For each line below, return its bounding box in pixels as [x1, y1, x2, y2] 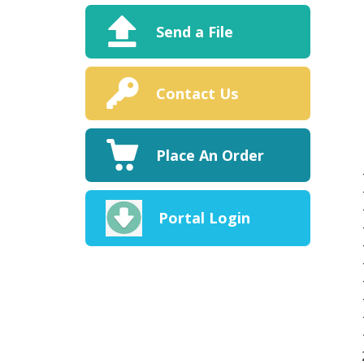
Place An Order [155, 145, 264, 165]
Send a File [155, 21, 233, 41]
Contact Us [155, 83, 238, 103]
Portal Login [158, 208, 250, 228]
